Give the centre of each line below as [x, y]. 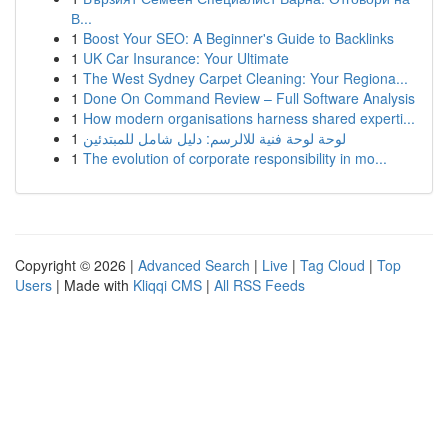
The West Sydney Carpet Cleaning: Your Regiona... [245, 78]
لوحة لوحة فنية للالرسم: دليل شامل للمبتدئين [214, 138]
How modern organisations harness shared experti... [249, 118]
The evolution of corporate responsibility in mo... [235, 158]
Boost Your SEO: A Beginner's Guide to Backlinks [238, 38]
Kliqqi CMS [167, 285]
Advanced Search [194, 265]
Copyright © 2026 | [76, 265]
